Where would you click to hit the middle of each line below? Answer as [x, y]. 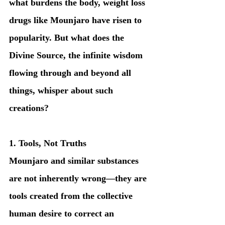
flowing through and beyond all [71, 73]
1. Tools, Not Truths [48, 143]
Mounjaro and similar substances [75, 160]
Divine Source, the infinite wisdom [77, 55]
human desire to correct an [63, 213]
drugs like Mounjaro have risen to [77, 20]
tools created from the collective [72, 196]
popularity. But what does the [68, 37]
